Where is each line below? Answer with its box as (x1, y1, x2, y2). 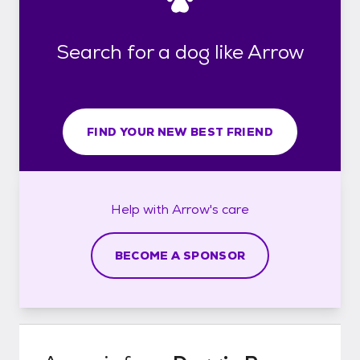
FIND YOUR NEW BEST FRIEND (87, 124, 273, 139)
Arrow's (172, 200, 219, 218)
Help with (111, 200, 172, 218)
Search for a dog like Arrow (55, 39, 305, 64)
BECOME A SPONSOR (114, 247, 246, 263)
